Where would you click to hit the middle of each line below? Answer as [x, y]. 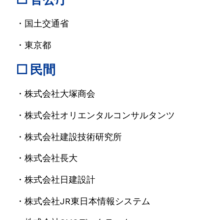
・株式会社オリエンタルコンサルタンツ [95, 115]
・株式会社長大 [47, 158]
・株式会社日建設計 [55, 180]
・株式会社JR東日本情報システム [83, 201]
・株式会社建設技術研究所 [69, 137]
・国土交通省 [42, 23]
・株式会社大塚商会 [55, 94]
